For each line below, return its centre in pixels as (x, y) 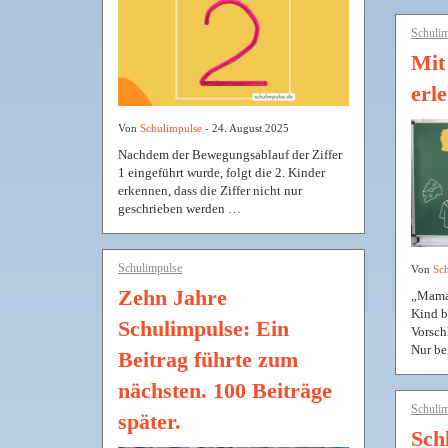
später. (149, 421)
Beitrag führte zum (208, 359)
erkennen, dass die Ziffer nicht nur (210, 190)
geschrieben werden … (179, 208)
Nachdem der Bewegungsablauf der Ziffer (230, 154)
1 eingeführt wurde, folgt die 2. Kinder (221, 172)
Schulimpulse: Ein (203, 328)
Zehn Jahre (172, 297)
